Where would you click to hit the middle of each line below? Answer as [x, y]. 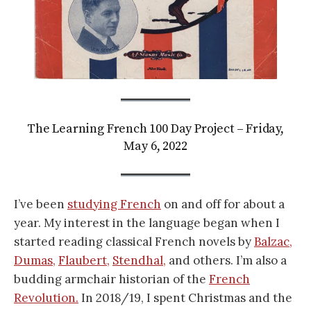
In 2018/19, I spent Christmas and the [185, 298]
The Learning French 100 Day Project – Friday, [155, 128]
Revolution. [46, 298]
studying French [114, 204]
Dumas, [35, 261]
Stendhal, [139, 261]
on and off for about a [223, 204]
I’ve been [41, 204]
